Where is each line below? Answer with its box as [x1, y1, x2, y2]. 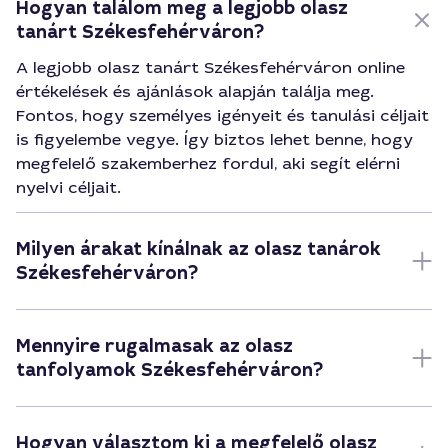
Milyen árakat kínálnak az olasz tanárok [16, 237, 381, 261]
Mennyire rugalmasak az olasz [16, 334, 293, 358]
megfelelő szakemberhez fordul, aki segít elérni [16, 153, 400, 174]
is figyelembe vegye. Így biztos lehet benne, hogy [16, 129, 413, 150]
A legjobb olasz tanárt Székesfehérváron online [16, 57, 405, 78]
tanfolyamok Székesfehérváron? [16, 358, 323, 382]
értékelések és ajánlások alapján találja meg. [16, 81, 374, 102]
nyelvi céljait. [16, 177, 121, 198]
